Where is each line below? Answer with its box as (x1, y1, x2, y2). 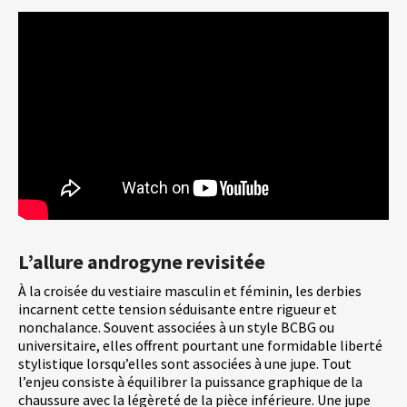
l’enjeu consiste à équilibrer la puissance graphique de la (18, 372, 362, 392)
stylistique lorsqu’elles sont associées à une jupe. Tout (18, 354, 352, 373)
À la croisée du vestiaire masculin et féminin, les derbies (18, 282, 362, 301)
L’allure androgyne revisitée (18, 249, 265, 275)
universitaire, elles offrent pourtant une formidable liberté (18, 336, 382, 355)
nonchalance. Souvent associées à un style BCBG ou (18, 318, 334, 337)
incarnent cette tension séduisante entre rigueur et (18, 300, 337, 319)
